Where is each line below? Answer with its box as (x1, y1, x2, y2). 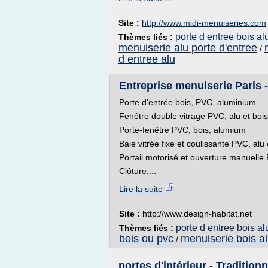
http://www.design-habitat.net (142, 209, 252, 218)
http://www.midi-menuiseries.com (142, 18, 266, 28)
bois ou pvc (119, 233, 173, 245)
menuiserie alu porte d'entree (118, 42, 257, 54)
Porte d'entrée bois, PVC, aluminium (119, 98, 256, 107)
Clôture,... (119, 166, 156, 176)
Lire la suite (119, 184, 165, 194)
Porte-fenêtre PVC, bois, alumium (119, 125, 246, 135)
